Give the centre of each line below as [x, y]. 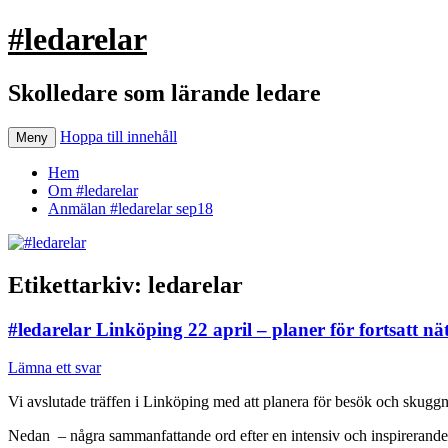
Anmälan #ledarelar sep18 [130, 208]
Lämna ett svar [54, 368]
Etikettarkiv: [78, 284]
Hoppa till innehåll [118, 136]
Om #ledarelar [93, 190]
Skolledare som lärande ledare [164, 92]
